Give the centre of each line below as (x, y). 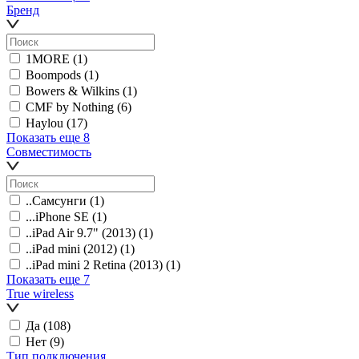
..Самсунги (56, 200)
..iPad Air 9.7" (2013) (81, 232)
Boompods (53, 75)
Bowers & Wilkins (73, 91)
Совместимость (49, 151)
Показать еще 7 (48, 279)
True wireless (40, 293)
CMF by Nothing (70, 107)
